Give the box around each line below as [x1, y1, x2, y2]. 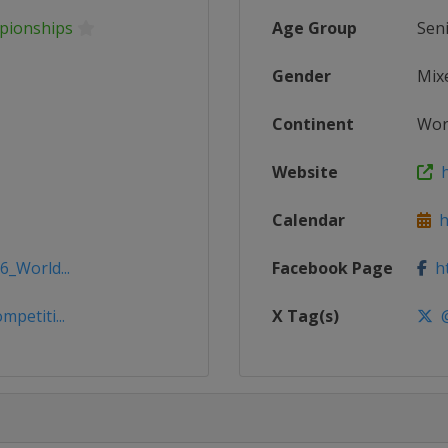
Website [272, 161, 338, 183]
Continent [272, 113, 354, 135]
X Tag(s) [272, 305, 339, 327]
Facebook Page [272, 257, 393, 279]
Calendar [272, 209, 345, 231]
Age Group [272, 17, 357, 39]
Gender [272, 65, 331, 87]
